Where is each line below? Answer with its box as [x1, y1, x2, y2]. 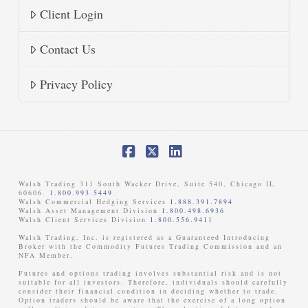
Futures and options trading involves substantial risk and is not [18, 268, 282, 278]
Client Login [39, 5, 103, 22]
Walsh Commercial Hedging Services [18, 197, 170, 207]
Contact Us [39, 41, 96, 58]
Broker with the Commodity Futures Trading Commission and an [18, 241, 283, 252]
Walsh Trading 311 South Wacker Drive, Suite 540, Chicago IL [18, 179, 275, 189]
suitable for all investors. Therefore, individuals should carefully [18, 277, 288, 287]
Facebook [129, 155, 186, 175]
